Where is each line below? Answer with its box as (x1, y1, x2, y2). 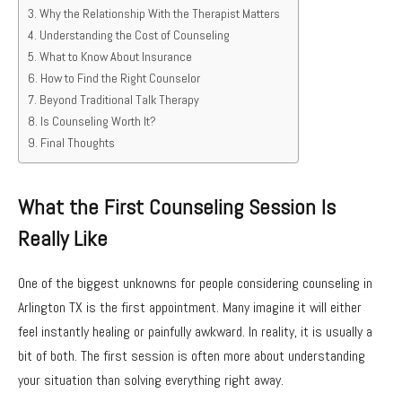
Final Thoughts (39, 134, 115, 151)
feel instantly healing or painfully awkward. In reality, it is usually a (18, 321, 372, 341)
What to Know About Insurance (39, 48, 192, 65)
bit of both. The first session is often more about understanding (18, 345, 365, 365)
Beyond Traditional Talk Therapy (39, 91, 199, 108)
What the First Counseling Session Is (18, 194, 336, 221)
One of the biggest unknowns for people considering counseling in (18, 273, 372, 293)
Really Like (18, 225, 108, 252)
